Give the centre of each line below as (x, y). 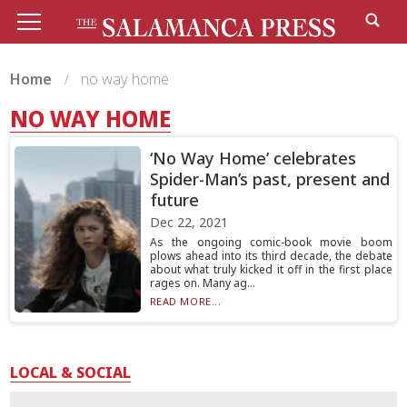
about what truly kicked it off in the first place (271, 269)
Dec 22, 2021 (189, 222)
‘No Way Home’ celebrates (253, 158)
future (174, 200)
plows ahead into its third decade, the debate (271, 256)
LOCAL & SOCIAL (71, 372)
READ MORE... (185, 301)
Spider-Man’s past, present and (269, 179)
